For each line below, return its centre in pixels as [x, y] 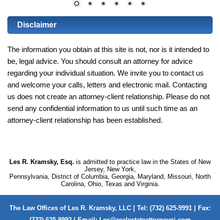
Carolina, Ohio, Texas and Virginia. [110, 184]
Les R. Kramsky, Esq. [42, 162]
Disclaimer [37, 25]
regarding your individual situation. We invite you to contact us [106, 73]
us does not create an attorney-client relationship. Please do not [109, 96]
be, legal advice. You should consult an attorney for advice [100, 61]
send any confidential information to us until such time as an [102, 108]
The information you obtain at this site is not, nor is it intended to [108, 49]
